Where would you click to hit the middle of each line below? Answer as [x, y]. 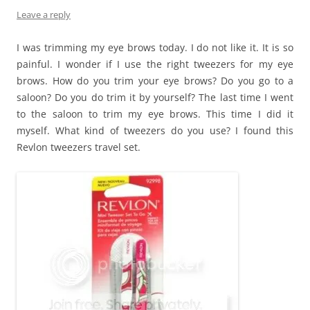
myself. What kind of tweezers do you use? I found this [155, 130]
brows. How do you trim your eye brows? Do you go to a [155, 80]
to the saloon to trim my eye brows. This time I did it [155, 113]
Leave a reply [44, 14]
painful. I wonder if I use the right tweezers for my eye [155, 64]
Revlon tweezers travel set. [79, 147]
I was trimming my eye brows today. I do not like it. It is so [155, 47]
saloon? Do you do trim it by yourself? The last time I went [155, 97]
